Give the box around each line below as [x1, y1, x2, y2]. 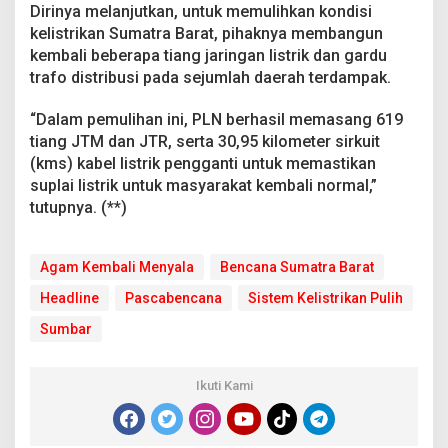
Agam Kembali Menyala [40, 258, 194, 275]
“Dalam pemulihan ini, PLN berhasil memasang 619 [30, 109, 403, 129]
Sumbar [40, 320, 92, 337]
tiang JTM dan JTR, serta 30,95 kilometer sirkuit [30, 131, 380, 151]
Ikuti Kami [195, 377, 253, 393]
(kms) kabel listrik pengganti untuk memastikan [30, 153, 376, 173]
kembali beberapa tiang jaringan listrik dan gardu [30, 45, 387, 65]
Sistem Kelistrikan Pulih [248, 289, 403, 306]
